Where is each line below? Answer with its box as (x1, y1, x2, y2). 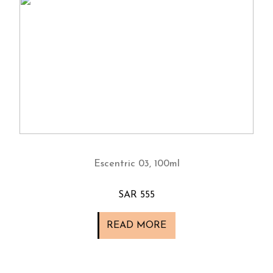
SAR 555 (118, 190, 155, 200)
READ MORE (107, 220, 166, 230)
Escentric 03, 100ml (93, 158, 180, 169)
